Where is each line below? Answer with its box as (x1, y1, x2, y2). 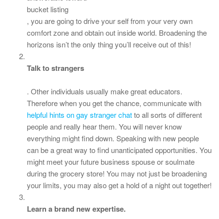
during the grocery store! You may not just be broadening (27, 168, 207, 178)
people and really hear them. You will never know (27, 121, 182, 131)
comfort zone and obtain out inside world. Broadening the (27, 27, 207, 38)
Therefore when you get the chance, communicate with (27, 98, 201, 108)
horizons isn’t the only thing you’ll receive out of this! (27, 39, 191, 49)
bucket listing (27, 4, 68, 14)
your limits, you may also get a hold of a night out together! (27, 180, 212, 190)
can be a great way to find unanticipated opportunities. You (27, 145, 212, 155)
